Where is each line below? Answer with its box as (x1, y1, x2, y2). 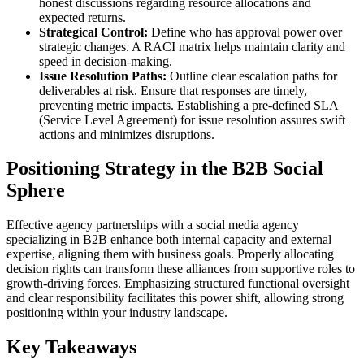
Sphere (6, 180, 65, 201)
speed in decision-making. (39, 54, 172, 68)
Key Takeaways (6, 336, 136, 358)
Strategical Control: (39, 24, 148, 39)
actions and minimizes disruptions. (39, 127, 214, 141)
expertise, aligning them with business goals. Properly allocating (6, 247, 334, 262)
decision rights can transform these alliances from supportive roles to (6, 262, 355, 276)
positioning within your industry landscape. (6, 305, 227, 320)
